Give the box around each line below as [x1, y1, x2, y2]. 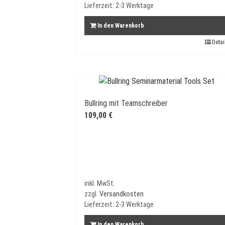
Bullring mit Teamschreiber [84, 98, 168, 108]
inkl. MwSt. [84, 179, 115, 188]
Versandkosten [99, 189, 144, 198]
